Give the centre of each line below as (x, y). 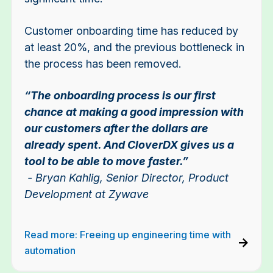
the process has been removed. (102, 63)
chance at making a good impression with (134, 112)
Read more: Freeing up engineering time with (127, 235)
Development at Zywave (86, 194)
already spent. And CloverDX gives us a (129, 145)
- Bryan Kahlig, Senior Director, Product (126, 178)
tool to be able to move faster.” (106, 161)
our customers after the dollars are (116, 129)
